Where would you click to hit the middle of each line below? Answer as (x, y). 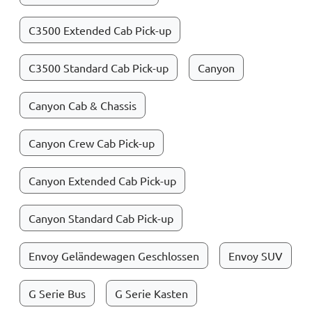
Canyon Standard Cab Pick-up (101, 218)
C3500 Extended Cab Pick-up (100, 30)
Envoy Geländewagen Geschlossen (114, 256)
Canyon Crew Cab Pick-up (92, 143)
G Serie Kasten (151, 293)
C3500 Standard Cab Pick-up (99, 68)
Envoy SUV (256, 256)
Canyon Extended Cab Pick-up (102, 180)
